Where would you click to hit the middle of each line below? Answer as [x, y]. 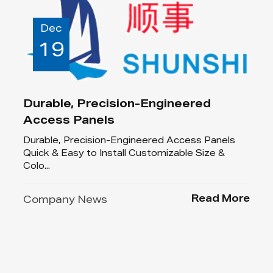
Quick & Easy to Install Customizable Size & [124, 154]
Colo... [37, 167]
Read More [220, 200]
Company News [66, 201]
